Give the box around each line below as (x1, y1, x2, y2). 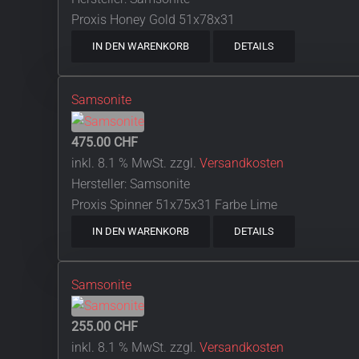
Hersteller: (71, 175, 130, 192)
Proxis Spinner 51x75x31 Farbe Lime (71, 196, 277, 212)
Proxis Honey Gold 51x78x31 (71, 11, 235, 27)
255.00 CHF (71, 319, 138, 335)
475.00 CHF (71, 134, 138, 150)
